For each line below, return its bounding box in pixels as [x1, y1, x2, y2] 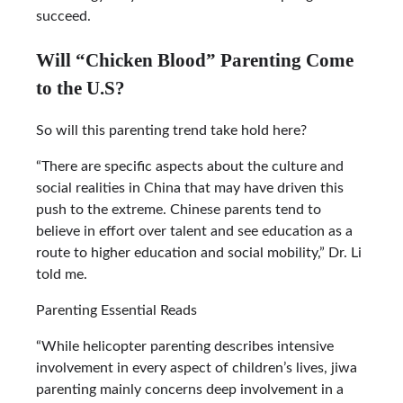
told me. [36, 267, 87, 282]
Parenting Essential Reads [36, 303, 197, 318]
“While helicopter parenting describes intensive [36, 339, 334, 354]
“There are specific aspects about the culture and [36, 159, 344, 175]
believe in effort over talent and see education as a [36, 224, 353, 239]
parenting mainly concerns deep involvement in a [36, 382, 344, 398]
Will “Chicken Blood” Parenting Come [36, 49, 354, 70]
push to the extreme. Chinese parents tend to [36, 202, 321, 218]
